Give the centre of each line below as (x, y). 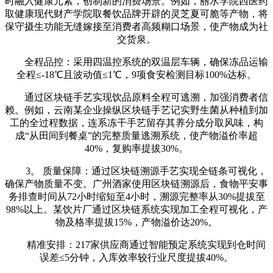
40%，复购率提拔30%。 (136, 148)
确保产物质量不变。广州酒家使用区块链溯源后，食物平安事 (136, 183)
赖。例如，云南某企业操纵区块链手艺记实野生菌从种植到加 (136, 110)
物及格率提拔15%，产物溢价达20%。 (136, 222)
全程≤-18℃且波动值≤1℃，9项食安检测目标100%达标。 (136, 74)
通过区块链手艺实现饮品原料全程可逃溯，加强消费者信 (136, 97)
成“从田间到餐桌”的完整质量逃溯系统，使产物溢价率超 (136, 135)
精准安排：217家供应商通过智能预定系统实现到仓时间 (136, 244)
